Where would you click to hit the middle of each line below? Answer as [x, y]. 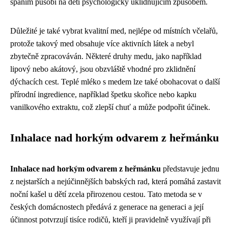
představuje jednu [190, 168]
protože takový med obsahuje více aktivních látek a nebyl [102, 43]
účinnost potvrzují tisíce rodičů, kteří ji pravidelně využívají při [110, 219]
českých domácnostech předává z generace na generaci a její [107, 207]
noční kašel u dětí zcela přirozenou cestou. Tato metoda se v [106, 194]
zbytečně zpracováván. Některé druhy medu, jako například [106, 56]
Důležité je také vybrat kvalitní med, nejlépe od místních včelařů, [114, 31]
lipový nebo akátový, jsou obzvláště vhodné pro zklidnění [103, 69]
